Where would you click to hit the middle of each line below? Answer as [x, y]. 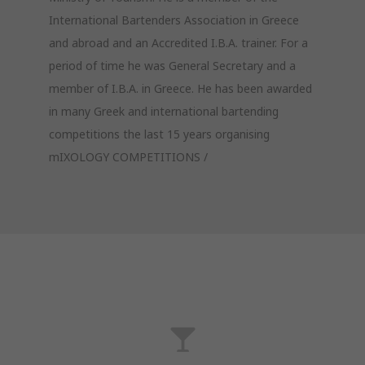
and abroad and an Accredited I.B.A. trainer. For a [178, 43]
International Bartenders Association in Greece [174, 20]
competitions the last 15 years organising [159, 134]
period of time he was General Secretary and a [172, 66]
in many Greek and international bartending [164, 112]
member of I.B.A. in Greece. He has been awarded [180, 89]
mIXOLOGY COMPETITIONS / [128, 157]
